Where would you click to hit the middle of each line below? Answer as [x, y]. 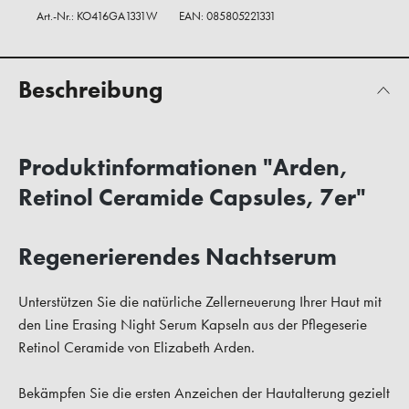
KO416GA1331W [117, 16]
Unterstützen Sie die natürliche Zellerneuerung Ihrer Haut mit [200, 302]
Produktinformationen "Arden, [183, 168]
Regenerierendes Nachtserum [178, 257]
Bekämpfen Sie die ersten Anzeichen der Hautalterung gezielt [204, 393]
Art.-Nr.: [57, 16]
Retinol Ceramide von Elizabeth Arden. [136, 347]
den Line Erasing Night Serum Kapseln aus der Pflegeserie [193, 325]
